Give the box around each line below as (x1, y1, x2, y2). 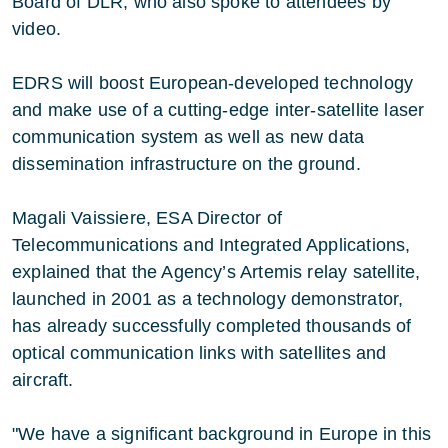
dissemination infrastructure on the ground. (12, 154, 361, 174)
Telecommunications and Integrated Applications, (12, 235, 411, 255)
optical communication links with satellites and (12, 343, 387, 363)
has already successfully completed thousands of (12, 316, 412, 336)
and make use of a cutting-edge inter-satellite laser (12, 100, 425, 120)
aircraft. (12, 370, 74, 390)
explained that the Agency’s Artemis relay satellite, (12, 262, 421, 282)
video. (12, 19, 62, 39)
